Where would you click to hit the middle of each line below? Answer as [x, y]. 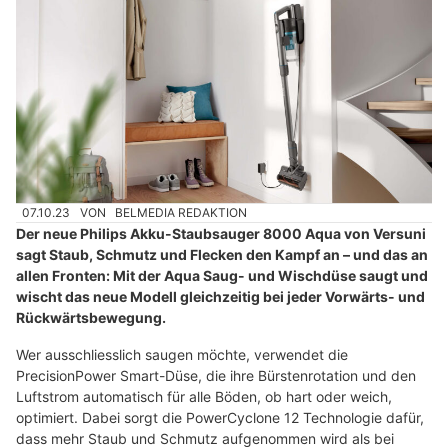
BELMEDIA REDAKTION [181, 213]
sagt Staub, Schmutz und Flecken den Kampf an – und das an [222, 255]
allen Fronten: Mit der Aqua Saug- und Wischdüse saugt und [222, 276]
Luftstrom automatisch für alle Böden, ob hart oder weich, [204, 397]
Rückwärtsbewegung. [91, 318]
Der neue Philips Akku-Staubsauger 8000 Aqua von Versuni [221, 234]
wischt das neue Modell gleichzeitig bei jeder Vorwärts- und [220, 297]
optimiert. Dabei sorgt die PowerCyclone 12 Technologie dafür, [220, 418]
